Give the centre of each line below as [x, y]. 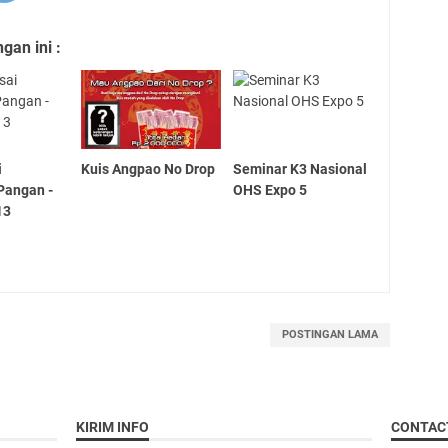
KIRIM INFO [112, 426]
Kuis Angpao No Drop [147, 168]
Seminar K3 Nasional [300, 168]
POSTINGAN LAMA [329, 334]
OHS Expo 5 [270, 189]
